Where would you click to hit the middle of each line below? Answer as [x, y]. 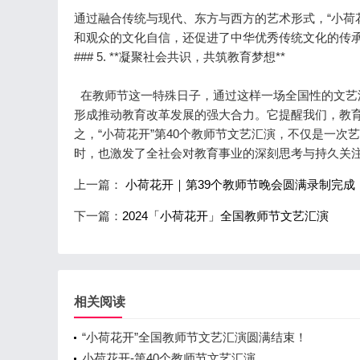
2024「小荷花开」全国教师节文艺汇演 [225, 216]
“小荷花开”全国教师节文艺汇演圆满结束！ [194, 337]
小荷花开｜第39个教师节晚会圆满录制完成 [239, 184]
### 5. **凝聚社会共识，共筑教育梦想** [180, 57]
